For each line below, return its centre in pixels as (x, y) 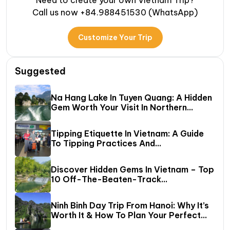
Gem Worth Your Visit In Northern (119, 108)
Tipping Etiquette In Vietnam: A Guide (127, 134)
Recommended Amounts (100, 153)
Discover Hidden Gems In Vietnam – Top (132, 170)
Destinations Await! (92, 189)
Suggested (40, 71)
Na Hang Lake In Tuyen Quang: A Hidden (131, 98)
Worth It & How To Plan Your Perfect (126, 215)
